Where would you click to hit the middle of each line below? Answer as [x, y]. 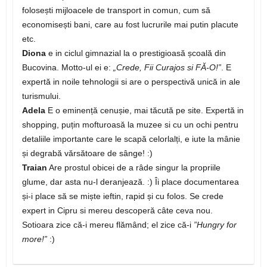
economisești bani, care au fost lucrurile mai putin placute [130, 25]
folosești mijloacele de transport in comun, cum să [116, 10]
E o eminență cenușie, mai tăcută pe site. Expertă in [144, 111]
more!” [34, 239]
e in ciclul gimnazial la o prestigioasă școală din [136, 53]
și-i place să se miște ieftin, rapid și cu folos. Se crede [122, 196]
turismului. [41, 96]
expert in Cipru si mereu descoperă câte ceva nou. [117, 211]
